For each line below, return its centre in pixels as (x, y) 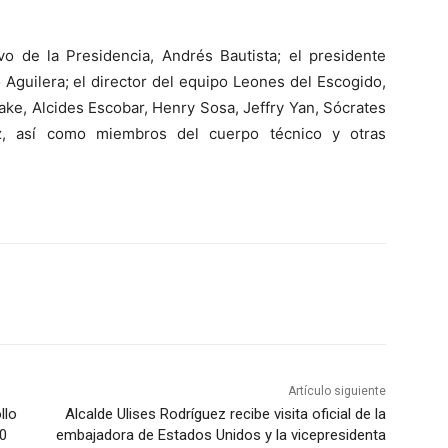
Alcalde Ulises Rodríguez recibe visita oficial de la (225, 414)
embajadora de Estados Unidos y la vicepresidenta (220, 435)
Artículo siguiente (336, 391)
